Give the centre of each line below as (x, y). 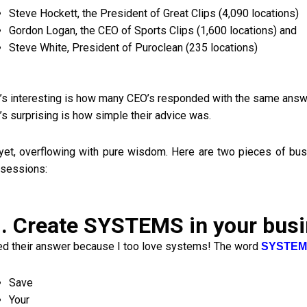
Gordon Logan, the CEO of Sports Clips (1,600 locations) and (153, 30)
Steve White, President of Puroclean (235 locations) (134, 48)
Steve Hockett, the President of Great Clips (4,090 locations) (154, 13)
